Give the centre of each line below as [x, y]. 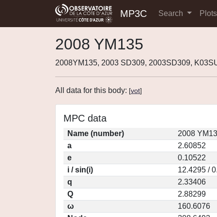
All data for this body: [92, 90]
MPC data [85, 118]
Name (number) [96, 133]
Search [172, 13]
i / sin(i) [80, 170]
